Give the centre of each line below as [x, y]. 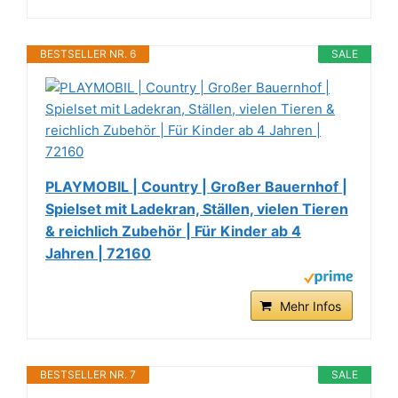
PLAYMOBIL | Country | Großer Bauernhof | [196, 187]
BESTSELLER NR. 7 [88, 375]
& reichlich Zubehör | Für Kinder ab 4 [173, 231]
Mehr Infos [310, 306]
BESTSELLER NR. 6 [88, 54]
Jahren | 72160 [98, 254]
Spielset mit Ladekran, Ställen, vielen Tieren [197, 209]
